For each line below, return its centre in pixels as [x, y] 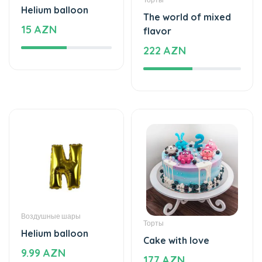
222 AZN [165, 16]
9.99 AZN [43, 219]
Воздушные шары [51, 182]
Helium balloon [55, 199]
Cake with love [176, 206]
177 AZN [164, 226]
